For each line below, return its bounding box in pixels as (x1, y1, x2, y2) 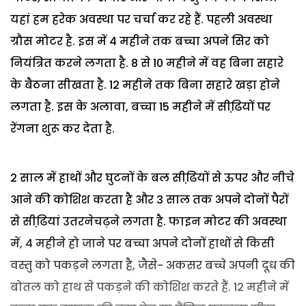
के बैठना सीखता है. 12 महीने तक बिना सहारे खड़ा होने (10, 76, 280, 93)
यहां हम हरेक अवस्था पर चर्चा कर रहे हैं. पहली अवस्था (10, 11, 273, 27)
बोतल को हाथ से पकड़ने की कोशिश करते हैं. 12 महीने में (10, 279, 289, 295)
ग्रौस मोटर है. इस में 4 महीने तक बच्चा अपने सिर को (10, 33, 269, 49)
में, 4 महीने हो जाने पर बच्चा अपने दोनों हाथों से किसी (10, 235, 275, 251)
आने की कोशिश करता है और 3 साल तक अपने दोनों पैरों (10, 191, 288, 208)
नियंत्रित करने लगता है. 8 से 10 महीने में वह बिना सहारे (10, 55, 283, 71)
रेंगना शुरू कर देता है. (10, 120, 115, 137)
